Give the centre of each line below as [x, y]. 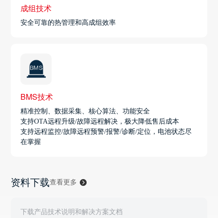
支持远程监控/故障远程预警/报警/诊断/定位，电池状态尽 [106, 131]
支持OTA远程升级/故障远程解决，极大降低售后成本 [100, 121]
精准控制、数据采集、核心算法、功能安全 [85, 111]
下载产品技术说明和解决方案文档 [72, 211]
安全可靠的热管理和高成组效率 [68, 23]
